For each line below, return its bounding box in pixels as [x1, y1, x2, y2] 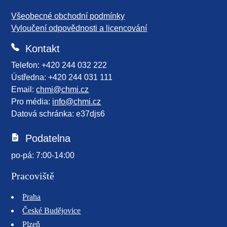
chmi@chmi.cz [36, 85, 89, 94]
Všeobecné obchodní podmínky [11, 11, 125, 20]
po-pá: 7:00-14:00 [11, 150, 75, 160]
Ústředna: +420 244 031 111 [11, 73, 113, 82]
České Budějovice [22, 206, 81, 215]
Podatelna [19, 133, 71, 144]
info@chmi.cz [52, 97, 101, 106]
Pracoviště [11, 170, 55, 181]
